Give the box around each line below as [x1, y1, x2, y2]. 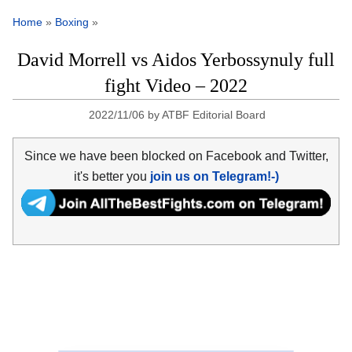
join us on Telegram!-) [149, 169, 279, 183]
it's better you [73, 169, 150, 183]
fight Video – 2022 [104, 75, 247, 97]
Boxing [55, 16, 89, 29]
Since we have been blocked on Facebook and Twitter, [24, 148, 328, 163]
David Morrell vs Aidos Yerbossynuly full [17, 49, 335, 71]
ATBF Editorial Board [161, 108, 266, 122]
